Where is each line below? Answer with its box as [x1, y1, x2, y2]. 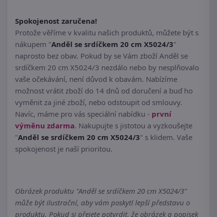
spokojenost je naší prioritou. [15, 144, 112, 154]
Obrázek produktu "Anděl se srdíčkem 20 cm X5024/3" [15, 186, 187, 196]
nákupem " [15, 39, 51, 49]
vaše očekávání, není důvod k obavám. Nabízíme [15, 74, 177, 84]
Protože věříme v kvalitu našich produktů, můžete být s [15, 28, 199, 38]
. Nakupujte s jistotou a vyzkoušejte [75, 121, 192, 131]
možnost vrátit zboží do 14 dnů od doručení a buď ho [15, 86, 193, 96]
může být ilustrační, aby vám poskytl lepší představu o [15, 198, 190, 208]
